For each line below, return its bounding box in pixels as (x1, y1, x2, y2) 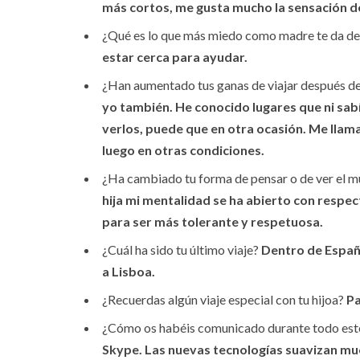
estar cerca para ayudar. (102, 49, 247, 65)
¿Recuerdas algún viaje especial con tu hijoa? (102, 292, 346, 308)
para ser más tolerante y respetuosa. (102, 214, 323, 230)
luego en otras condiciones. (102, 142, 264, 158)
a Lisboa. (102, 264, 155, 280)
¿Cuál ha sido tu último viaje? (102, 242, 261, 258)
